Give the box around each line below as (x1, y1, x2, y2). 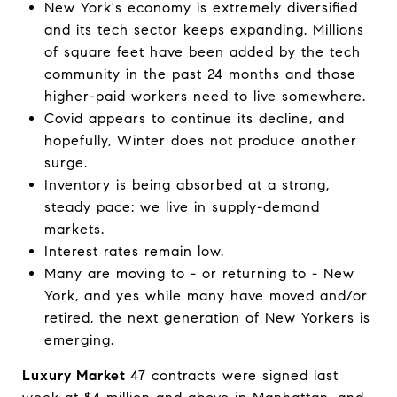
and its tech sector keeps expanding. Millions (43, 21, 364, 38)
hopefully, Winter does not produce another (43, 132, 357, 149)
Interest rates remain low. (43, 243, 224, 260)
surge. (43, 154, 88, 171)
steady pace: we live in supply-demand (43, 198, 320, 215)
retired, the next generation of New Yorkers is (43, 309, 370, 326)
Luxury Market (22, 367, 130, 384)
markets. (43, 221, 105, 237)
